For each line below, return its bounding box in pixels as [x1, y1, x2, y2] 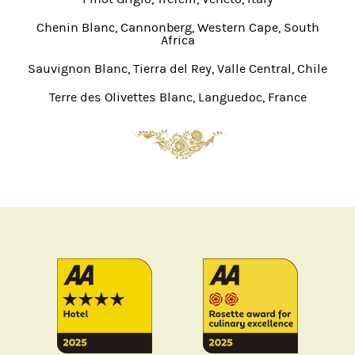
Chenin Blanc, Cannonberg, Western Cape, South [36, 20, 319, 35]
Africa [160, 32, 195, 48]
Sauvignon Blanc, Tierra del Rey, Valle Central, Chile [28, 61, 327, 76]
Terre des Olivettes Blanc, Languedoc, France [48, 90, 307, 105]
